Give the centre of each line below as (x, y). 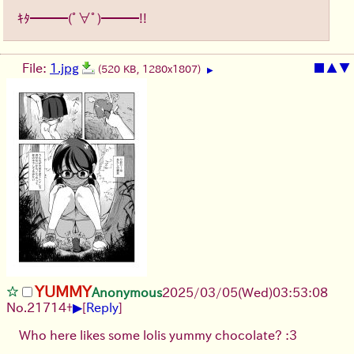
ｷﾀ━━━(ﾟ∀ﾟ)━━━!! (82, 19)
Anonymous (127, 293)
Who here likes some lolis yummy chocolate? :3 (158, 335)
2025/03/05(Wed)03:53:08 (245, 293)
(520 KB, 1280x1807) (151, 70)
